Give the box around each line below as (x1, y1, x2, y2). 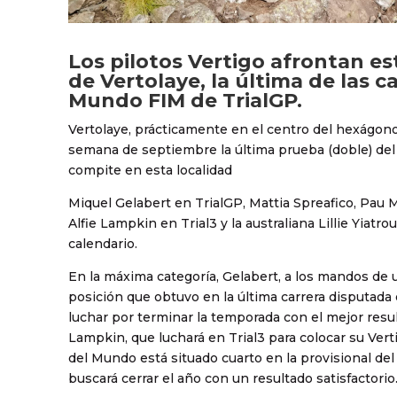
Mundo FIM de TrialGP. (68, 88, 302, 113)
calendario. (68, 235, 137, 252)
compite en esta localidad (68, 161, 232, 178)
